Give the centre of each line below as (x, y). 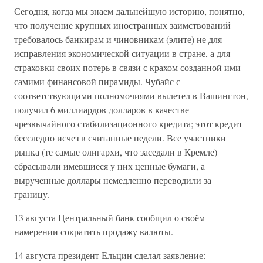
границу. (32, 194)
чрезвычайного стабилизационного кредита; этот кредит (128, 124)
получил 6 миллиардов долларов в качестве (102, 109)
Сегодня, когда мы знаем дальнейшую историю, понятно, (129, 11)
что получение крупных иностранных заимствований (122, 25)
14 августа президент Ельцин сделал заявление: (110, 255)
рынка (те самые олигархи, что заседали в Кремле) (116, 152)
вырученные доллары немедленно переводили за (113, 180)
